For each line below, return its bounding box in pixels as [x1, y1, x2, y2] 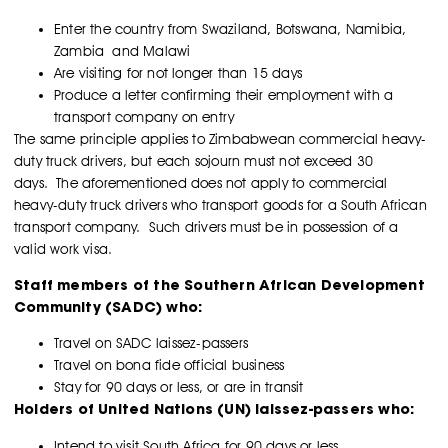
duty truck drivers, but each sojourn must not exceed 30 [14, 152, 374, 169]
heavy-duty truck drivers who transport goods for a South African [14, 196, 427, 213]
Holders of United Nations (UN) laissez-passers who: [14, 400, 415, 419]
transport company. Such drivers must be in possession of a [14, 218, 399, 235]
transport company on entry [54, 108, 235, 125]
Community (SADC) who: [14, 298, 203, 317]
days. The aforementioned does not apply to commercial [14, 174, 388, 191]
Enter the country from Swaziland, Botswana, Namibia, [54, 20, 407, 37]
